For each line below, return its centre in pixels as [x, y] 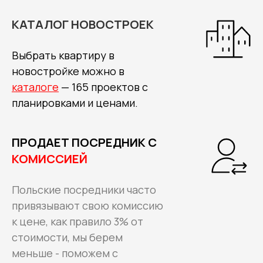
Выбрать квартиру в [63, 55]
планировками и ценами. [75, 102]
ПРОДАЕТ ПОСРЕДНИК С [84, 142]
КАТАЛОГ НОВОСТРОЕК [83, 24]
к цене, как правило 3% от [77, 221]
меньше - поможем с [65, 253]
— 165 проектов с [103, 87]
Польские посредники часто [84, 189]
